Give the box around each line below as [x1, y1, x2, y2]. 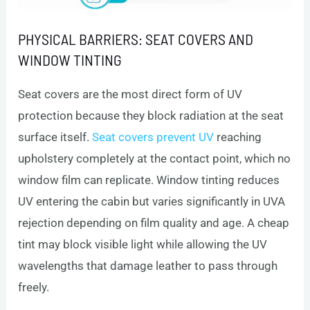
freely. [18, 280, 50, 294]
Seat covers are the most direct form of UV [18, 86, 243, 101]
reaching [214, 129, 262, 144]
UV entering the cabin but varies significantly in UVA [18, 194, 286, 208]
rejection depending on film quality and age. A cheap [18, 215, 290, 230]
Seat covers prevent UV [92, 129, 215, 144]
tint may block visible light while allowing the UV [18, 237, 268, 251]
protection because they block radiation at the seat [18, 108, 284, 122]
